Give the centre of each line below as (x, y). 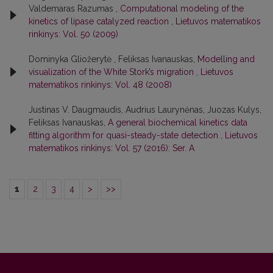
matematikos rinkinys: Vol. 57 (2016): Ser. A (112, 148)
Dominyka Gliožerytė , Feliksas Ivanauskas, (113, 59)
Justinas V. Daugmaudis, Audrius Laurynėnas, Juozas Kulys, (145, 109)
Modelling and (226, 59)
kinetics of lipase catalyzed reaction (100, 21)
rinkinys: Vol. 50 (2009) (73, 34)
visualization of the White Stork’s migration (112, 72)
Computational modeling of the (182, 8)
